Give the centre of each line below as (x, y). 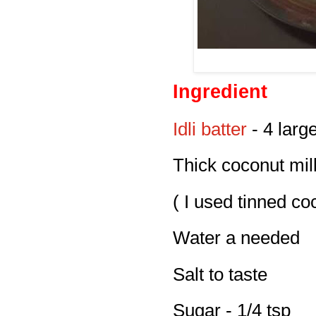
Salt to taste (220, 274)
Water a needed (236, 238)
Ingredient (220, 92)
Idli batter (210, 129)
